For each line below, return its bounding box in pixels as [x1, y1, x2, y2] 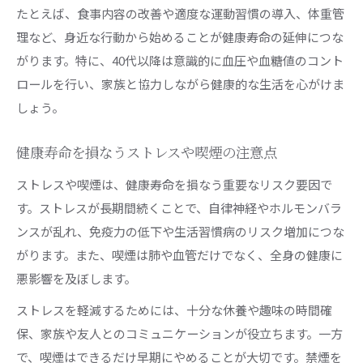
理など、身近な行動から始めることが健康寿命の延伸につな [16, 28, 344, 45]
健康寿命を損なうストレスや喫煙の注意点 [16, 145, 277, 161]
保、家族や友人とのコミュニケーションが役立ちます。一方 [16, 324, 343, 342]
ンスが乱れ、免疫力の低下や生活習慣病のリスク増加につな [16, 222, 344, 240]
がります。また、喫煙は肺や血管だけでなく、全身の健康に [16, 246, 343, 263]
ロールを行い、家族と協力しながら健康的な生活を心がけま [16, 75, 344, 92]
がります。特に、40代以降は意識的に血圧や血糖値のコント [16, 51, 344, 69]
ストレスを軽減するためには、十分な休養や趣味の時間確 [16, 301, 332, 318]
